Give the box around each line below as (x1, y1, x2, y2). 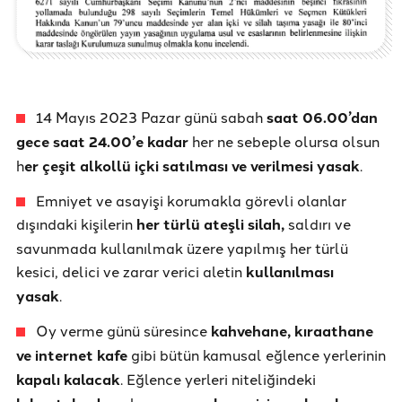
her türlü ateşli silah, (136, 213, 284, 234)
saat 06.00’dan (267, 106, 378, 127)
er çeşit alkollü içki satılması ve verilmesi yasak (24, 154, 360, 176)
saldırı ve (284, 213, 351, 233)
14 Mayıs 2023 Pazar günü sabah (36, 106, 267, 127)
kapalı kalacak (16, 368, 120, 389)
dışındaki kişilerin (16, 213, 136, 233)
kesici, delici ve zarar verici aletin (16, 260, 246, 281)
